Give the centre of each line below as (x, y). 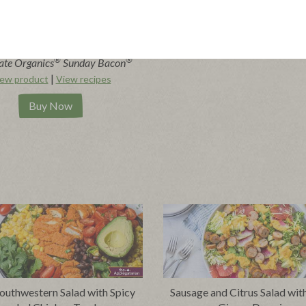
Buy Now (51, 106)
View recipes (83, 79)
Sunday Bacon (93, 63)
